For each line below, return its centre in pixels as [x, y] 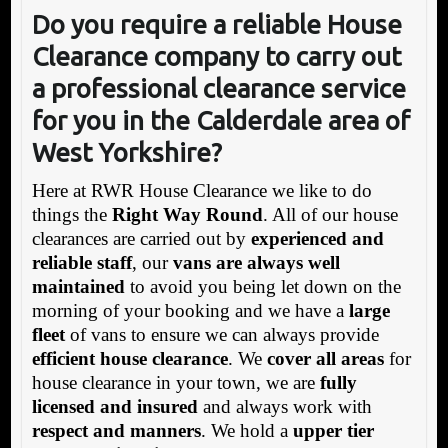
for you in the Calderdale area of [220, 120]
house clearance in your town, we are [175, 382]
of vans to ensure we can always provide [221, 334]
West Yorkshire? [126, 152]
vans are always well [256, 262]
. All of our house [330, 214]
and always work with [284, 406]
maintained [78, 286]
